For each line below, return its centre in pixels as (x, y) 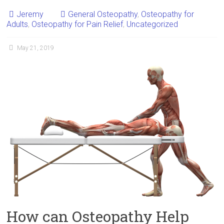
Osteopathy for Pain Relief (77, 24)
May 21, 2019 (36, 48)
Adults (17, 24)
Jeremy (30, 14)
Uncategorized (152, 24)
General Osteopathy (103, 14)
